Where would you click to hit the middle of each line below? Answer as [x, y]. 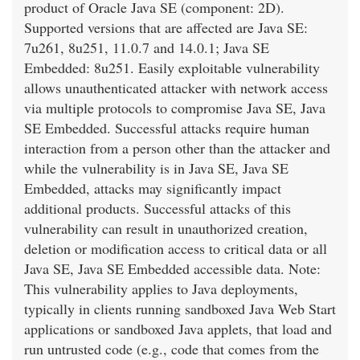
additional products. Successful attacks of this [157, 209]
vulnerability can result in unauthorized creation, [166, 229]
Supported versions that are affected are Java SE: [166, 28]
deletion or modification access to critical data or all [176, 249]
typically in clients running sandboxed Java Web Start [180, 309]
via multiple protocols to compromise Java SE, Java [175, 108]
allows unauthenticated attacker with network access [176, 88]
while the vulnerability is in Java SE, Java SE [156, 168]
